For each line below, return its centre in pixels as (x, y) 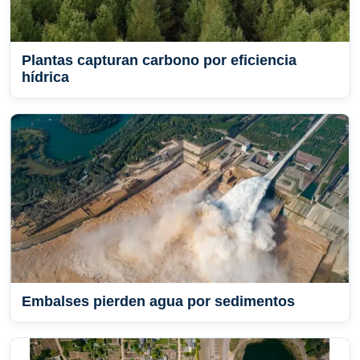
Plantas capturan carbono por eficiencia (159, 61)
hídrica (45, 78)
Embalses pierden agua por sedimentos (158, 302)
